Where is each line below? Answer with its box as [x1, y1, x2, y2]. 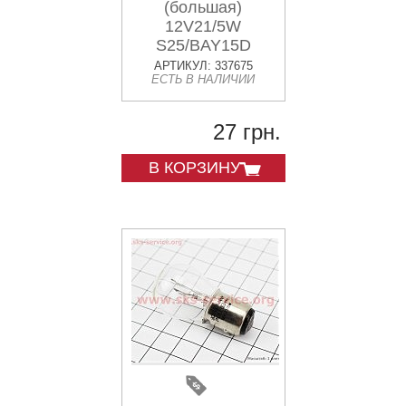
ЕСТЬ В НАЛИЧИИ [151, 72, 255, 87]
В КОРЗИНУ [148, 159, 240, 178]
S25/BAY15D [155, 36, 251, 55]
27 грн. [212, 120, 281, 145]
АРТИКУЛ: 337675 [153, 59, 253, 73]
